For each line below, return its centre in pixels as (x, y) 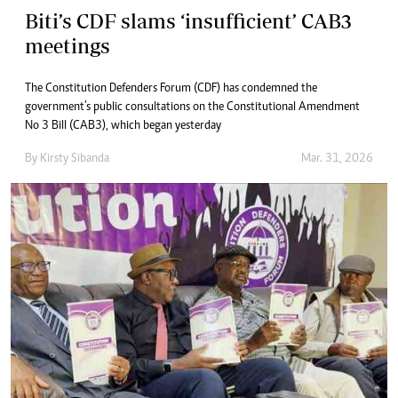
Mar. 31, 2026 (337, 159)
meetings (68, 46)
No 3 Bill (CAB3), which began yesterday (123, 127)
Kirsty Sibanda (75, 159)
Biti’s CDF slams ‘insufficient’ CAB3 (188, 21)
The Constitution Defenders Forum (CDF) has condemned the (171, 89)
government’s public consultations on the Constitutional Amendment (192, 108)
